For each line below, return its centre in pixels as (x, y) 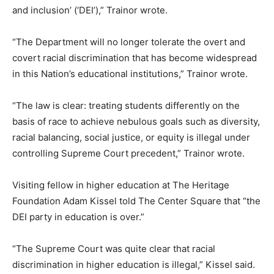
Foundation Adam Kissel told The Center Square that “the (136, 201)
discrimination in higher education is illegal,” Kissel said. (134, 264)
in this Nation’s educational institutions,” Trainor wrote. (130, 73)
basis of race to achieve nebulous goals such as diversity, (136, 121)
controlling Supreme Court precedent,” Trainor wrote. (128, 153)
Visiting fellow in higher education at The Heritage (121, 185)
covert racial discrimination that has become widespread (135, 57)
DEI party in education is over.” (78, 217)
